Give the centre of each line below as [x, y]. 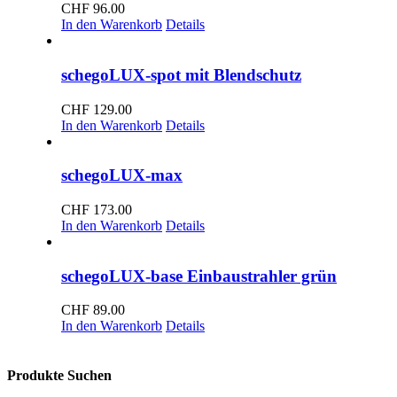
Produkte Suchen [59, 375]
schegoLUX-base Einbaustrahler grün [199, 276]
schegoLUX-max [122, 175]
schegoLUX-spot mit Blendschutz [181, 74]
